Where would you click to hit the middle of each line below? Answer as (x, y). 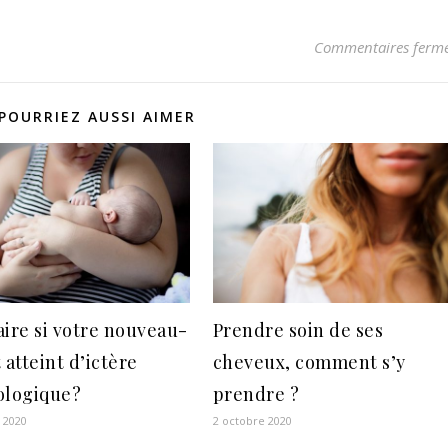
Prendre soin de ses (298, 329)
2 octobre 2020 (252, 420)
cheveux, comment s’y (309, 361)
